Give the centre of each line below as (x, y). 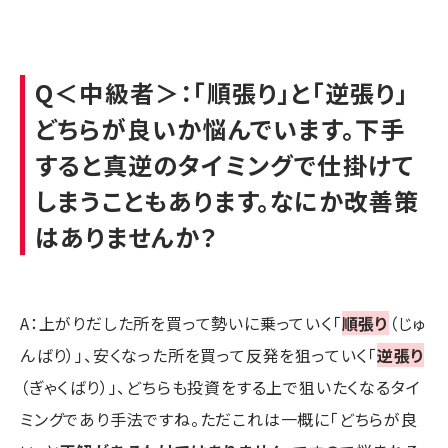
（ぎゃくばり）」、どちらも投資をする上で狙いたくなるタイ (220, 386)
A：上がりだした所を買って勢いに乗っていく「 (181, 322)
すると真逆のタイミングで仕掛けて (225, 164)
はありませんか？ (127, 236)
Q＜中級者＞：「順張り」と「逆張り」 (222, 92)
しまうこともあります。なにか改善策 (227, 200)
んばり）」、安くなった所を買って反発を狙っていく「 (198, 354)
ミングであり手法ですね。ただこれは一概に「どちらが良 (219, 418)
